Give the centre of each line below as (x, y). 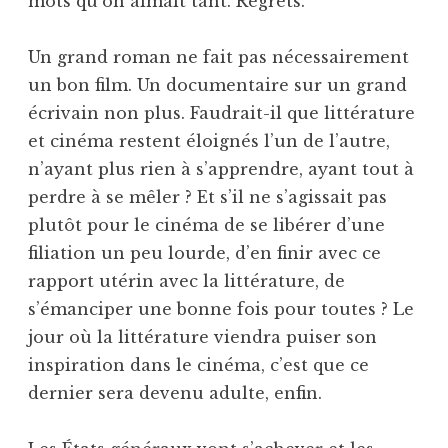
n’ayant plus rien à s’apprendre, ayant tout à (221, 168)
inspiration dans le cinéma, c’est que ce (198, 364)
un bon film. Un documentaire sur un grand (217, 84)
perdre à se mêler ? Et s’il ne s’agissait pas (207, 196)
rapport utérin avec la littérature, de (186, 280)
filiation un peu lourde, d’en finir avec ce (204, 252)
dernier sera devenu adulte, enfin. (175, 392)
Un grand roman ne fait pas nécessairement (218, 56)
